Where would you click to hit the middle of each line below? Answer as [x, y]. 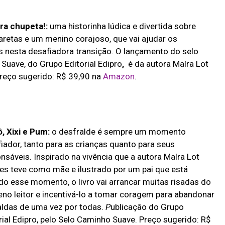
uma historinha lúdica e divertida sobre [123, 26]
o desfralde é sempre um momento [118, 131]
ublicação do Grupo [147, 207]
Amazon [118, 77]
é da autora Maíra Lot [168, 64]
